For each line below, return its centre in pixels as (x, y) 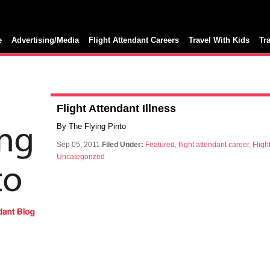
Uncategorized (81, 157)
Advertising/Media (45, 40)
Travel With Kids (219, 40)
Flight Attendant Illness (116, 108)
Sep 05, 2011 (79, 145)
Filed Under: (123, 145)
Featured (160, 145)
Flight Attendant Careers (134, 40)
